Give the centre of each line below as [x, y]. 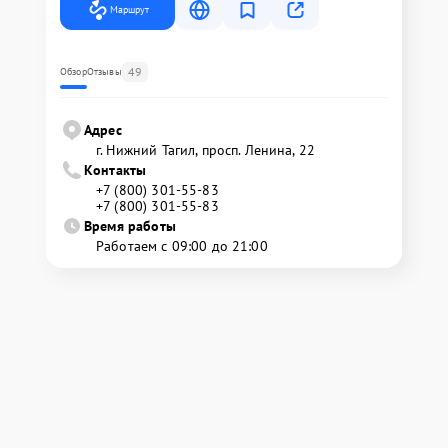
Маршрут [129, 9]
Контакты [115, 170]
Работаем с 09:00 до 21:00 [182, 246]
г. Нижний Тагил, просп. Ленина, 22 [206, 150]
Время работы [130, 226]
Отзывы [104, 71]
